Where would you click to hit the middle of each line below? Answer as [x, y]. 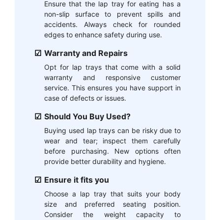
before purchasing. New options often [112, 151]
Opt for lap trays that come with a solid [112, 67]
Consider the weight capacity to [112, 215]
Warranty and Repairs [86, 53]
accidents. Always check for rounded [112, 25]
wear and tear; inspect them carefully [112, 141]
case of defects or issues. [85, 98]
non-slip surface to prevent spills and [112, 14]
